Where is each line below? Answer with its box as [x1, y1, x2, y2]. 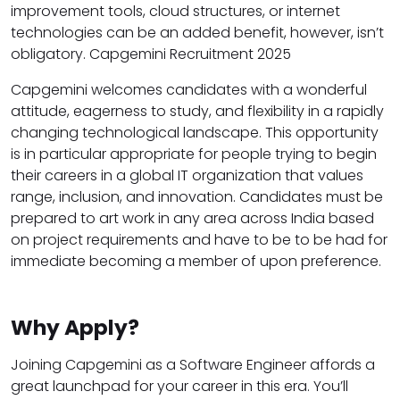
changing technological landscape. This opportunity [11, 121, 379, 143]
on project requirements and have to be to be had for [11, 229, 387, 250]
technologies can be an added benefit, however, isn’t [11, 21, 384, 43]
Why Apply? [11, 312, 139, 342]
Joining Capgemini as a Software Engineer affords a [11, 354, 375, 375]
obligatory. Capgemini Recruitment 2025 [11, 43, 291, 64]
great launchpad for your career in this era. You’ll [11, 375, 348, 396]
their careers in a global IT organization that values [11, 164, 363, 186]
